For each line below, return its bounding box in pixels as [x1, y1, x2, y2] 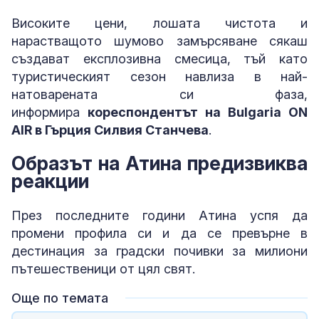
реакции [11, 169, 89, 194]
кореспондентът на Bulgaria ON [88, 105, 308, 120]
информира [11, 105, 88, 120]
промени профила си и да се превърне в [11, 225, 308, 241]
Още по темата [11, 290, 108, 305]
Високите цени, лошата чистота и [11, 16, 308, 31]
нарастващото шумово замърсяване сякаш [11, 33, 308, 49]
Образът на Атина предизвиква [11, 152, 308, 176]
